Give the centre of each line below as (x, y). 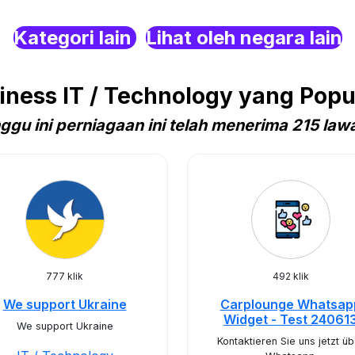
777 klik (65, 276)
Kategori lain (74, 38)
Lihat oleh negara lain (244, 38)
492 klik (290, 276)
